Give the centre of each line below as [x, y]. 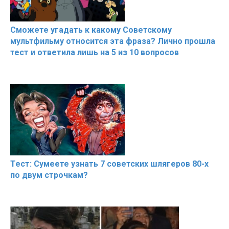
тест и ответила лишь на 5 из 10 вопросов [95, 53]
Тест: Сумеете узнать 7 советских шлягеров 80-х [109, 164]
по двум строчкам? [49, 175]
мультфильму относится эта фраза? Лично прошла [113, 41]
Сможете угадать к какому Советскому [91, 30]
